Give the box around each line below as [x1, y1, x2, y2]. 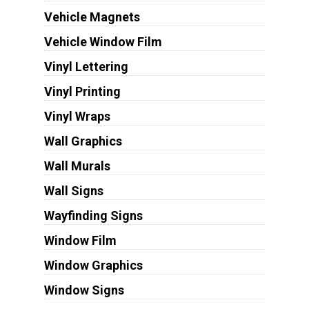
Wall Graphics [43, 133, 122, 148]
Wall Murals [43, 158, 110, 173]
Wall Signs [43, 183, 103, 198]
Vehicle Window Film [43, 34, 162, 49]
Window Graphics [43, 257, 143, 272]
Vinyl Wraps [43, 108, 110, 123]
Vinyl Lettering [43, 59, 128, 74]
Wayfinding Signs [43, 208, 143, 223]
